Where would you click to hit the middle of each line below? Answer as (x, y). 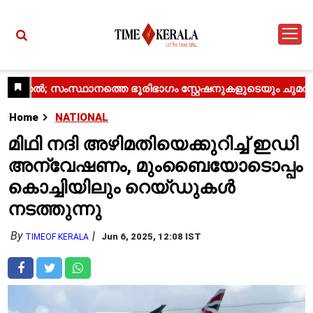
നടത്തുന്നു (55, 209)
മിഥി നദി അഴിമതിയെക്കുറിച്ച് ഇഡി (153, 144)
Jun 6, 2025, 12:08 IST (152, 236)
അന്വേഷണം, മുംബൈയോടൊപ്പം (155, 166)
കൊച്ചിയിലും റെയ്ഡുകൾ (122, 187)
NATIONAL (82, 117)
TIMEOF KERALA (57, 237)
